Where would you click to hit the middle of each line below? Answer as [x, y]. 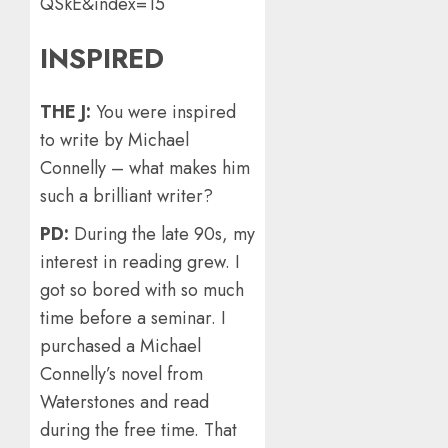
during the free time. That [138, 430]
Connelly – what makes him [145, 168]
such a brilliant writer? [126, 196]
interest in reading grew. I [140, 262]
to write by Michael [114, 140]
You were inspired [166, 112]
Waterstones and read [124, 402]
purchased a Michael [120, 346]
